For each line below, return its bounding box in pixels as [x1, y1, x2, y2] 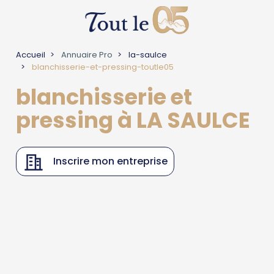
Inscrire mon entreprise [53, 154, 168, 168]
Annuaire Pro [59, 49, 113, 61]
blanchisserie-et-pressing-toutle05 [30, 61, 174, 73]
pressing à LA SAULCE [16, 105, 251, 135]
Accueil [16, 49, 46, 61]
